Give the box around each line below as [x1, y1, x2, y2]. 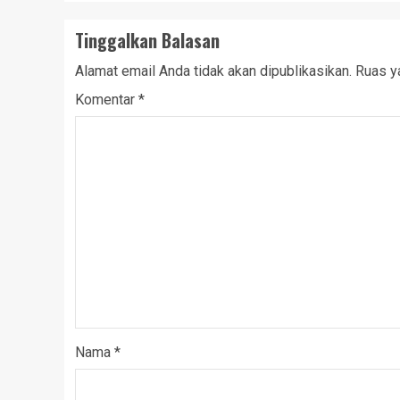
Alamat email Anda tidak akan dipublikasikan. [75, 62, 352, 79]
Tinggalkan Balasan [75, 26, 220, 54]
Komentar [75, 90, 138, 108]
